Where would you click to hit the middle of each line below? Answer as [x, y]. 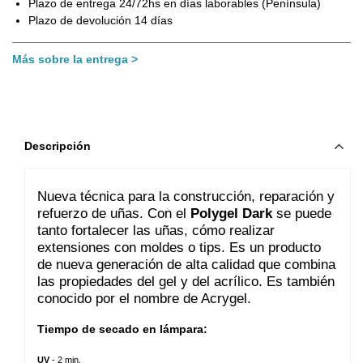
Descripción [58, 145]
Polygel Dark [231, 213]
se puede [302, 213]
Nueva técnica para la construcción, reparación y [186, 196]
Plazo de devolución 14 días [100, 20]
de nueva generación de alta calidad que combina [186, 264]
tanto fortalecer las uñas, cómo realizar [156, 230]
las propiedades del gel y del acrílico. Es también [186, 281]
